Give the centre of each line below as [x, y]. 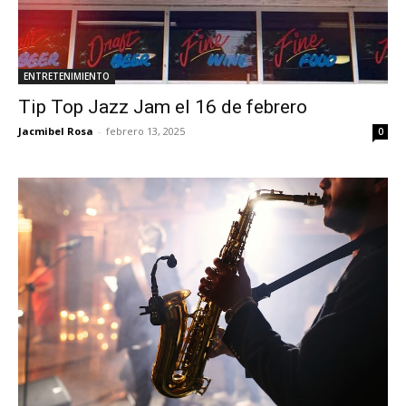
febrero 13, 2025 [145, 131]
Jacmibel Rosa [56, 131]
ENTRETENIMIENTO [67, 76]
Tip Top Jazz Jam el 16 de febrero [163, 107]
